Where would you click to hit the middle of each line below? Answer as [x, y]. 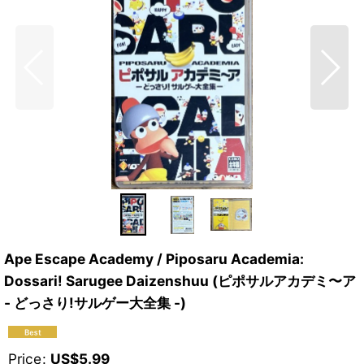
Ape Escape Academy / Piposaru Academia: [154, 259]
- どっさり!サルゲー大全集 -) [95, 303]
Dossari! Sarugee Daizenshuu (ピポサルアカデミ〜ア [180, 281]
